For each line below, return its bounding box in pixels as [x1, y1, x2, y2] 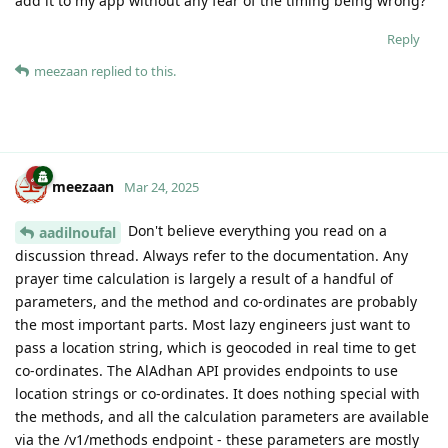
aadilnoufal [39, 222, 116, 242]
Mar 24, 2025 [124, 177, 199, 196]
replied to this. [88, 61, 176, 80]
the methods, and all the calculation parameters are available [15, 406, 429, 426]
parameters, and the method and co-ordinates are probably [15, 291, 417, 311]
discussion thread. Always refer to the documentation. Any [15, 245, 408, 265]
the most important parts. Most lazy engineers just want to [15, 314, 410, 334]
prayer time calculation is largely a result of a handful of [15, 268, 393, 288]
